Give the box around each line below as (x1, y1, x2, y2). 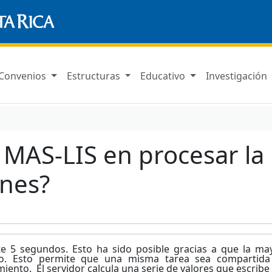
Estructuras (66, 69, 123, 83)
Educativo (140, 69, 188, 83)
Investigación (205, 69, 270, 83)
